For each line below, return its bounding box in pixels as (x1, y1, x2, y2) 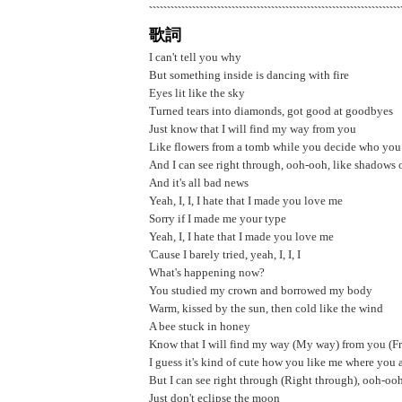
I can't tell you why (149, 50, 241, 64)
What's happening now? (149, 266, 265, 279)
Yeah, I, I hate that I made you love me (149, 230, 334, 243)
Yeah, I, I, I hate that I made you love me (149, 194, 343, 207)
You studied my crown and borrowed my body (149, 284, 372, 297)
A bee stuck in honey (149, 319, 250, 333)
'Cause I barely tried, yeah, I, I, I (149, 248, 301, 261)
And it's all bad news (149, 176, 249, 189)
